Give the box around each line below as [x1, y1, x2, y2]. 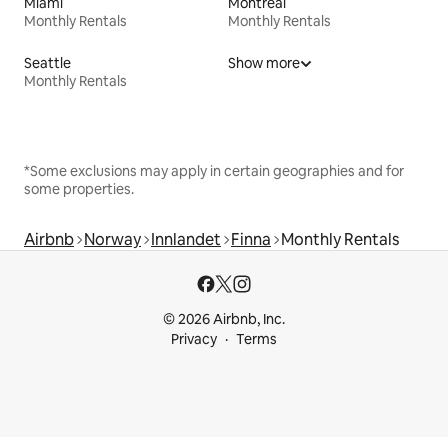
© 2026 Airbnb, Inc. [163, 310, 285, 328]
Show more [228, 53, 300, 72]
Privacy [171, 330, 217, 348]
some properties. [24, 179, 134, 198]
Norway [84, 228, 141, 250]
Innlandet [151, 228, 221, 250]
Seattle [24, 53, 71, 72]
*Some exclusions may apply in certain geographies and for [24, 161, 404, 180]
